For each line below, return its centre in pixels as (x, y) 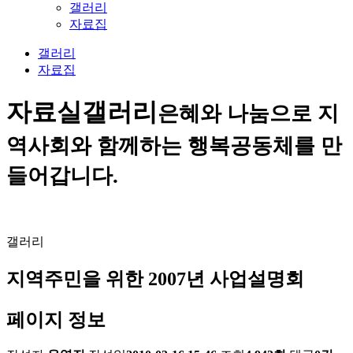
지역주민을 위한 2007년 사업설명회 (155, 279)
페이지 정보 (56, 320)
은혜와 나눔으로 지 (248, 114)
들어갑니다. (62, 176)
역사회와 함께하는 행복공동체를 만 (174, 146)
